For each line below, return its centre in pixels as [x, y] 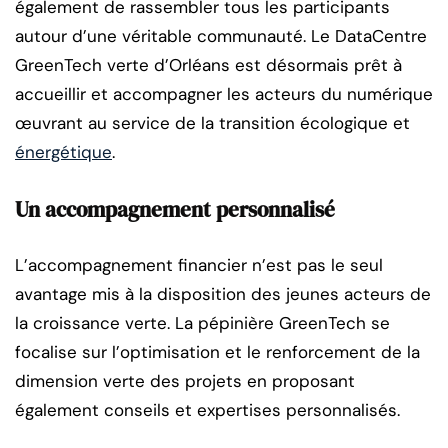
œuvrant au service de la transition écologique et [212, 122]
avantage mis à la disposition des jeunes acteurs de [223, 293]
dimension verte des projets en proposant [185, 380]
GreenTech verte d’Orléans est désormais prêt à [208, 64]
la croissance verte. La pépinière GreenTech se [202, 322]
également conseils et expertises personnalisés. [207, 409]
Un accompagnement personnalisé [175, 209]
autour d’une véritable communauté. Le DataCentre [221, 35]
